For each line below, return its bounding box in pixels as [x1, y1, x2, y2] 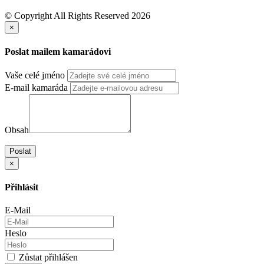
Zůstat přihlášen [16, 252, 78, 263]
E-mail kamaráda [5, 82, 68, 93]
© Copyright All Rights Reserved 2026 [5, 11, 150, 21]
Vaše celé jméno [5, 70, 65, 80]
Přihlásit [5, 182, 38, 193]
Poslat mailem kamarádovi [5, 46, 111, 57]
